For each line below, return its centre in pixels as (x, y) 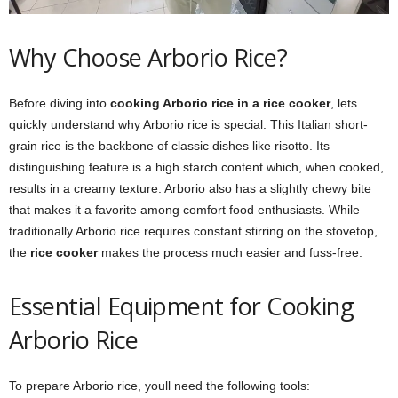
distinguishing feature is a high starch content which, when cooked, (196, 167)
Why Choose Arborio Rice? (148, 57)
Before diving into (60, 103)
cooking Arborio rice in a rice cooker (220, 103)
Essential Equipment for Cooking (182, 306)
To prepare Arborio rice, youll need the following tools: (159, 385)
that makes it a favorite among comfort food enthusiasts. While (184, 209)
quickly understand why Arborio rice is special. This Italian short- (188, 124)
